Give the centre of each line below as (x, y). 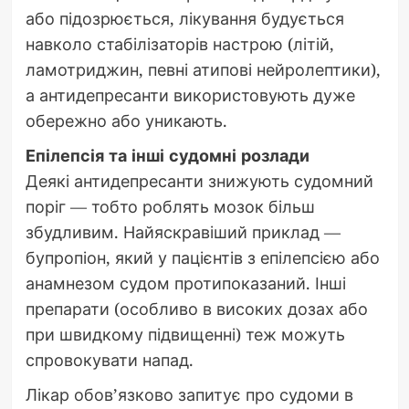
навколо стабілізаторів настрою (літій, (179, 44)
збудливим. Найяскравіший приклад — (183, 232)
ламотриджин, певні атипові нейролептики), (203, 70)
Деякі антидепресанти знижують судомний (199, 181)
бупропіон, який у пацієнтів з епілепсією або (202, 258)
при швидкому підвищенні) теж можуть (185, 335)
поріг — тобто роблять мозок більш (170, 207)
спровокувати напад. (109, 360)
